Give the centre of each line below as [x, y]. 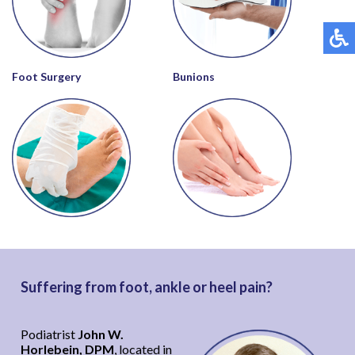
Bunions [194, 76]
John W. [101, 334]
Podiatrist [50, 334]
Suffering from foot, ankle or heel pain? [147, 286]
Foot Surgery [47, 76]
